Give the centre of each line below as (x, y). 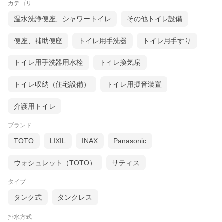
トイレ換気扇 (120, 63)
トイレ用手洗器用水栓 (49, 63)
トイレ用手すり (167, 41)
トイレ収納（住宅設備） (52, 84)
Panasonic (130, 141)
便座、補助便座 (38, 41)
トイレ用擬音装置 (134, 84)
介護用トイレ (35, 106)
